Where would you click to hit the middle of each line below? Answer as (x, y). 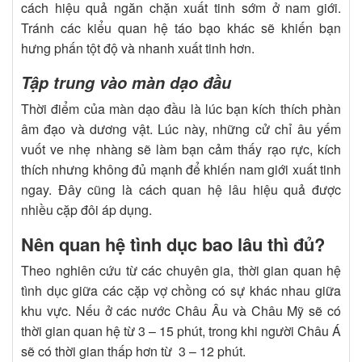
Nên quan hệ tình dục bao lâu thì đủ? (173, 244)
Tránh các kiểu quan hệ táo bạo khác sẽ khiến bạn (181, 28)
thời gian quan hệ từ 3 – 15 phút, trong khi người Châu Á (181, 331)
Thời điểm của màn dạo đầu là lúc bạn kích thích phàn (181, 109)
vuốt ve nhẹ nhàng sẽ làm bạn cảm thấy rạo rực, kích (181, 149)
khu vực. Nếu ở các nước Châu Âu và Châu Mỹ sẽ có (181, 311)
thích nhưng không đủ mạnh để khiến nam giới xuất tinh (181, 170)
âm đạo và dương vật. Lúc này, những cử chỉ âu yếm (181, 129)
